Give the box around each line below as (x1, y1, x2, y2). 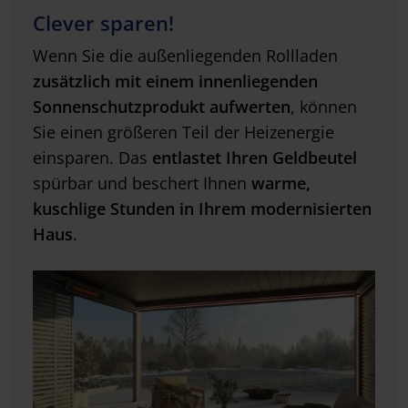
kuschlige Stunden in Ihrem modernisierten (33, 198, 372, 220)
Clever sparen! (33, 10, 174, 37)
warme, (251, 172, 311, 195)
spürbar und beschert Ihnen (33, 172, 251, 195)
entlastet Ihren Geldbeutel (152, 147, 357, 169)
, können (291, 96, 357, 118)
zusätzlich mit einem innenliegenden (33, 70, 318, 93)
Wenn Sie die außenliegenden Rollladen (33, 45, 338, 67)
